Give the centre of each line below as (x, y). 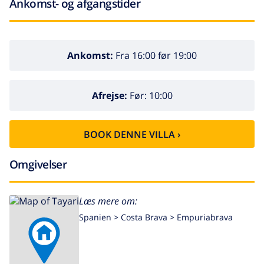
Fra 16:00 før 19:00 (155, 55)
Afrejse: (109, 95)
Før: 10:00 (150, 95)
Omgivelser (38, 164)
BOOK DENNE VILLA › (132, 134)
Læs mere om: (108, 201)
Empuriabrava (205, 217)
